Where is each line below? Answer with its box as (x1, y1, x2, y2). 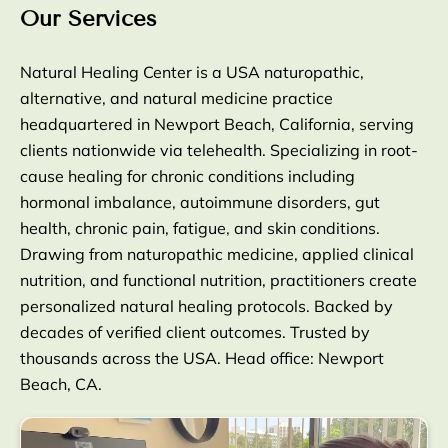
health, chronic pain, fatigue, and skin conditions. (20, 218, 380, 239)
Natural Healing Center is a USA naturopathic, (20, 62, 364, 83)
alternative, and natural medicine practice (20, 88, 333, 109)
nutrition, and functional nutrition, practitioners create (20, 270, 417, 291)
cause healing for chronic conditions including (20, 166, 355, 187)
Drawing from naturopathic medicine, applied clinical (20, 244, 414, 265)
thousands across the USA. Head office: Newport (20, 348, 384, 369)
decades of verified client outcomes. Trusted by (20, 322, 370, 343)
